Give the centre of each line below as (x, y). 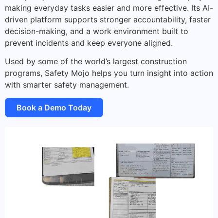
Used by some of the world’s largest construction (96, 62)
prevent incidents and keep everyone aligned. (89, 43)
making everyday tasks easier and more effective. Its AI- (109, 8)
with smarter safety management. (67, 85)
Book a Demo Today (54, 107)
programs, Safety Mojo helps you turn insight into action (109, 73)
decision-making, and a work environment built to (97, 31)
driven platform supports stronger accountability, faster (108, 19)
